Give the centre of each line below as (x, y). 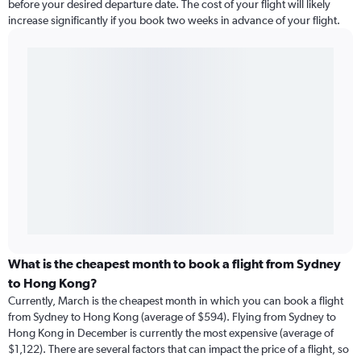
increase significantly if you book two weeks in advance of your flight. (174, 21)
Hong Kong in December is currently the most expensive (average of (171, 333)
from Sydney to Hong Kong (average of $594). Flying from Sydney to (172, 317)
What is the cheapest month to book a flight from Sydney (174, 264)
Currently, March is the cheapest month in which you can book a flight (176, 301)
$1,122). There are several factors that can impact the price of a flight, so (178, 349)
